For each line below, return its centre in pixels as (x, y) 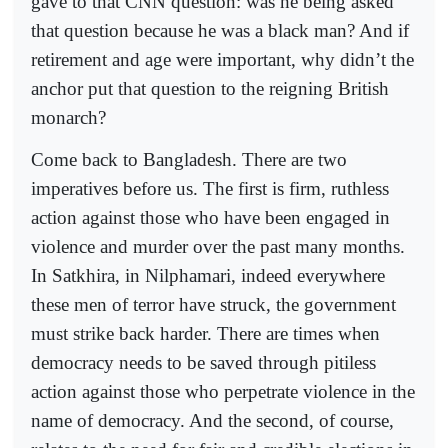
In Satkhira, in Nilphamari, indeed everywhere (208, 276)
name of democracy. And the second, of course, (212, 421)
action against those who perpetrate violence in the (223, 392)
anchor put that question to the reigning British (210, 89)
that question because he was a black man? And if (220, 31)
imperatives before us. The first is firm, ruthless (210, 189)
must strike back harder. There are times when (205, 334)
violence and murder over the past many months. (218, 247)
